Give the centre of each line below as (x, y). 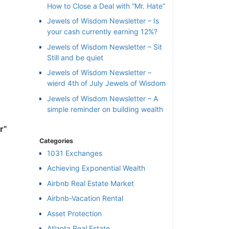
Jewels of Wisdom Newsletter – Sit (105, 47)
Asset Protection (74, 213)
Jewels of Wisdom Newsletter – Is (103, 21)
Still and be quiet (75, 57)
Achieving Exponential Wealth (96, 168)
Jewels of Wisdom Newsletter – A (102, 98)
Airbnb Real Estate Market (90, 183)
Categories (56, 141)
